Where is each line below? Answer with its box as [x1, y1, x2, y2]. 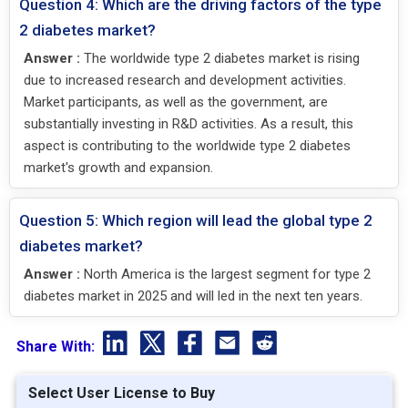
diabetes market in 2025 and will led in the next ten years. [24, 287, 362, 304]
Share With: [15, 337, 98, 355]
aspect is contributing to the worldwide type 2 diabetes [24, 137, 351, 154]
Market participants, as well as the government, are [24, 93, 328, 110]
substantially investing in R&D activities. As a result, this [24, 115, 353, 132]
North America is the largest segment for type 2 [80, 265, 371, 282]
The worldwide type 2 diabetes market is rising [80, 49, 360, 66]
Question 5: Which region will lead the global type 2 [19, 210, 372, 229]
